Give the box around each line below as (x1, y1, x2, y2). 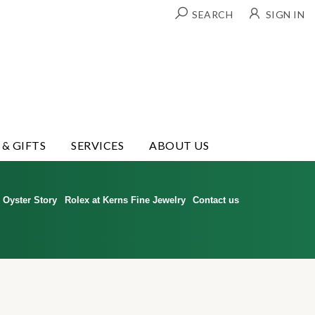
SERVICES (71, 138, 124, 152)
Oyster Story (2, 194, 57, 205)
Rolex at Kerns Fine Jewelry (64, 194, 186, 205)
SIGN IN (265, 8, 304, 20)
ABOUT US (149, 138, 210, 152)
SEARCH (192, 8, 233, 20)
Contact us (193, 194, 240, 205)
